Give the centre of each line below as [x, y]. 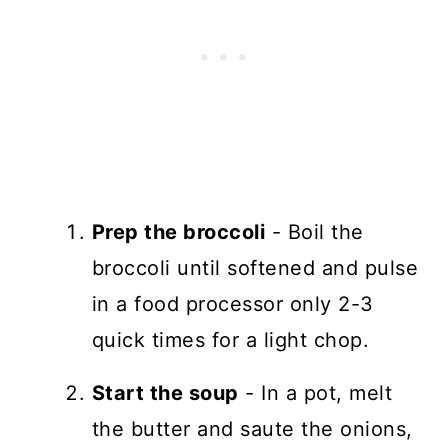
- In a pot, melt [315, 393]
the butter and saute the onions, [252, 429]
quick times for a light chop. [230, 340]
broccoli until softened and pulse [255, 268]
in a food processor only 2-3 [232, 304]
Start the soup [165, 393]
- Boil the [314, 232]
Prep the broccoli [178, 232]
